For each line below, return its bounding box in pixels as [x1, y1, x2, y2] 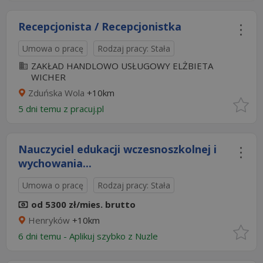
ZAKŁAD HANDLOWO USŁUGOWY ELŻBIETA [31, 60, 213, 72]
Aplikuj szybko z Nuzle [69, 230, 163, 242]
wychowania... [18, 156, 92, 170]
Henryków [28, 214, 70, 226]
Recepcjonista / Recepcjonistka [18, 19, 181, 33]
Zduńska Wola [28, 87, 85, 99]
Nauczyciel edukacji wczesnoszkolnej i [18, 142, 217, 156]
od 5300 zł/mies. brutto [31, 198, 136, 210]
